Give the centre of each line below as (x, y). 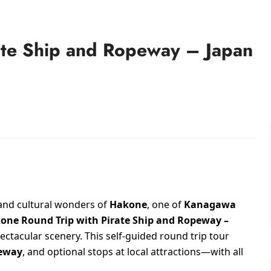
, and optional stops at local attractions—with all (133, 251)
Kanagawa (210, 204)
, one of (165, 204)
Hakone (128, 204)
